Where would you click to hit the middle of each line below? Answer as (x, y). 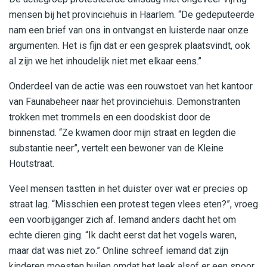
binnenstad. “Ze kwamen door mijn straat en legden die (122, 132)
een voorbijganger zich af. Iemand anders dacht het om (122, 219)
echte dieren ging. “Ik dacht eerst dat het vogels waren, (123, 235)
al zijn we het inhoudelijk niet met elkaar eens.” (105, 61)
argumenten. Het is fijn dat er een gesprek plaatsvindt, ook (130, 45)
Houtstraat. (32, 163)
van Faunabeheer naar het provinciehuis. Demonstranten (125, 101)
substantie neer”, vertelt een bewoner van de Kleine (116, 148)
